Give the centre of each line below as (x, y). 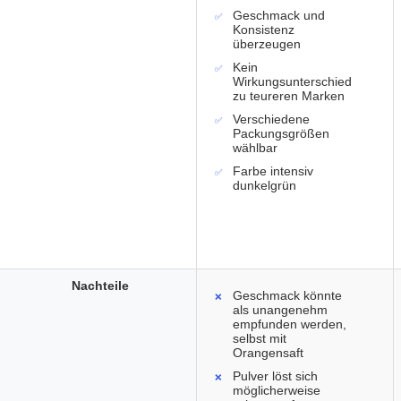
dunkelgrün (264, 186)
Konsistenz (264, 30)
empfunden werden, (290, 324)
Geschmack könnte (287, 296)
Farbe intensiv (273, 171)
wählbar (255, 148)
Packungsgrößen (281, 134)
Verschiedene (271, 119)
